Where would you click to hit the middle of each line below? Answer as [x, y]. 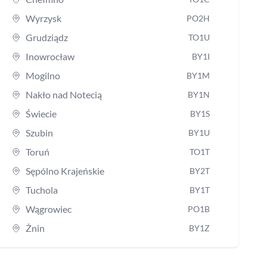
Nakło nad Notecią [63, 94]
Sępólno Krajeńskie [65, 170]
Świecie [41, 113]
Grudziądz [46, 37]
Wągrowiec [48, 209]
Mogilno [43, 75]
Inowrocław [50, 56]
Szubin [39, 132]
